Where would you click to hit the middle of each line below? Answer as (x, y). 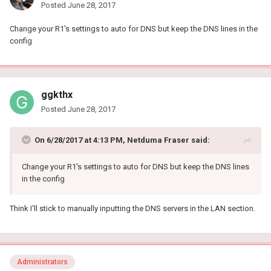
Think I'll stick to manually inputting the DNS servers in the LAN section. (132, 208)
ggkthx (57, 94)
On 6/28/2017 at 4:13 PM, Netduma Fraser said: (122, 140)
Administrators (42, 262)
